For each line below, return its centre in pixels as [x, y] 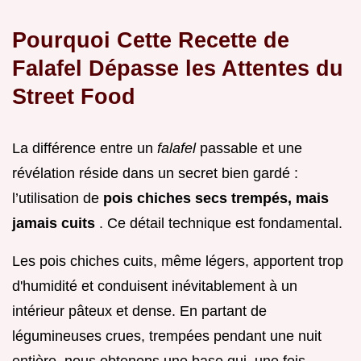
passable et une [251, 149]
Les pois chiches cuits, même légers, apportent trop [178, 261]
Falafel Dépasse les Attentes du [178, 68]
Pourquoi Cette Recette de [151, 40]
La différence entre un [85, 149]
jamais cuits [56, 224]
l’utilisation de [58, 199]
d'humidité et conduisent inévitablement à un [155, 286]
